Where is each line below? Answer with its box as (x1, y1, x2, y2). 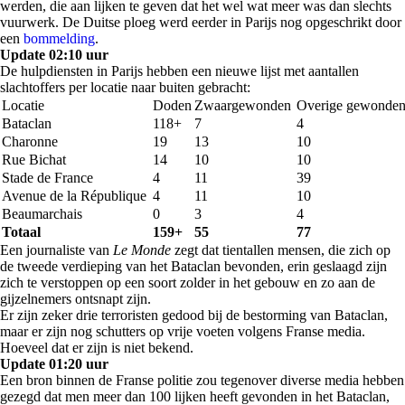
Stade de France (2, 170, 93, 185)
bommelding (24, 31, 95, 46)
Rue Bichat (2, 152, 66, 167)
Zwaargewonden (194, 98, 291, 113)
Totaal (2, 224, 41, 240)
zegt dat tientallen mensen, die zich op (171, 242, 391, 258)
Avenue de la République (2, 188, 146, 203)
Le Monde (113, 242, 171, 258)
